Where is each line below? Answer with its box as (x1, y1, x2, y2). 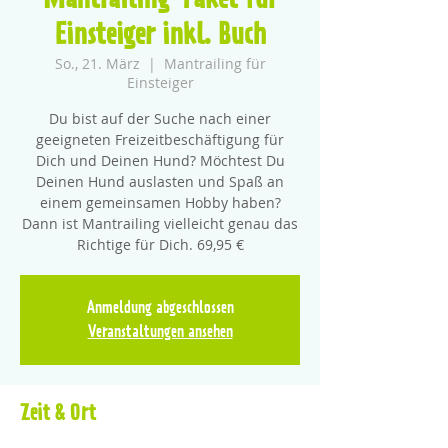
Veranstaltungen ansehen (87, 324, 233, 340)
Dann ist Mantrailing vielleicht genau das (22, 214, 298, 233)
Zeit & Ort (20, 404, 96, 424)
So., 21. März (54, 54, 140, 73)
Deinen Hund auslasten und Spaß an (36, 172, 284, 191)
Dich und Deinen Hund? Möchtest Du (35, 151, 285, 170)
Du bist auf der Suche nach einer (49, 109, 271, 128)
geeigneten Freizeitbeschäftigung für (36, 130, 284, 149)
